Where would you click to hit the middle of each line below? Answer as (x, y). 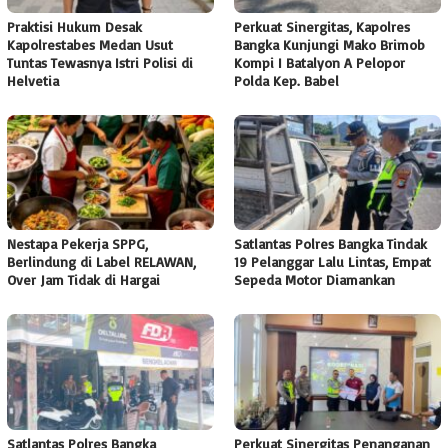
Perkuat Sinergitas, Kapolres (322, 26)
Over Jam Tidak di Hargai (83, 280)
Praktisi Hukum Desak (74, 26)
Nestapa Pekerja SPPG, (77, 244)
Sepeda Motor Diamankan (314, 280)
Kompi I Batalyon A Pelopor (319, 62)
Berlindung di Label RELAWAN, (101, 262)
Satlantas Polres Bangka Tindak (330, 244)
